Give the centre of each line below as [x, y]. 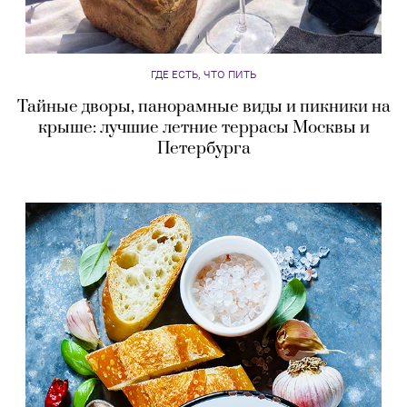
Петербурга [203, 149]
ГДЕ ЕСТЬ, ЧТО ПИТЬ [203, 74]
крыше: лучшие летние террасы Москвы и [203, 128]
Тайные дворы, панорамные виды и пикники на [203, 107]
